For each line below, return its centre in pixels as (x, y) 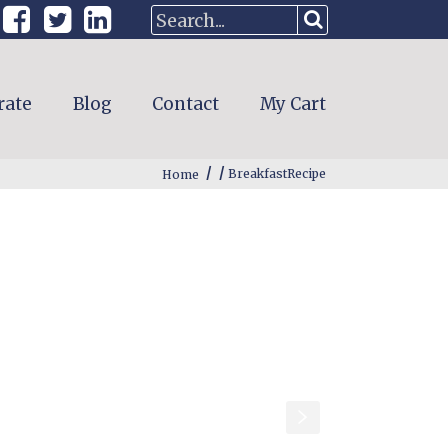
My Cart (293, 103)
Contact (186, 103)
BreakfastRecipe (277, 174)
